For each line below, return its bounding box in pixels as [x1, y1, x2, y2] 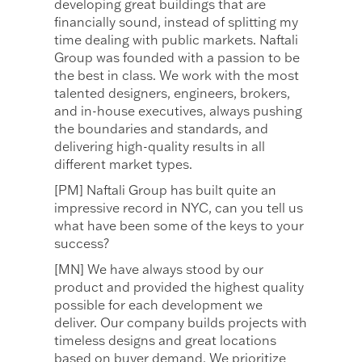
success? [54, 235, 110, 252]
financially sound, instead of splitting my [54, 14, 299, 31]
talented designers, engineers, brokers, [54, 85, 291, 102]
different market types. [54, 156, 193, 173]
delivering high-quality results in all [54, 138, 266, 155]
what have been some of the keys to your [54, 217, 305, 234]
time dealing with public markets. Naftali [54, 32, 299, 48]
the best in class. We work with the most [54, 67, 300, 84]
